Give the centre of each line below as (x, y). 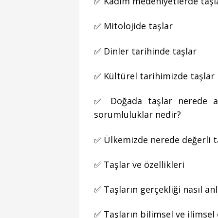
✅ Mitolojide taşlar (133, 26)
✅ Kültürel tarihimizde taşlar (154, 76)
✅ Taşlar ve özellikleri (139, 164)
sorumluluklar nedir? (137, 115)
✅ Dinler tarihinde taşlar (146, 51)
